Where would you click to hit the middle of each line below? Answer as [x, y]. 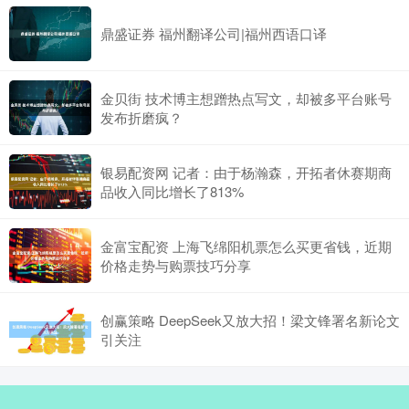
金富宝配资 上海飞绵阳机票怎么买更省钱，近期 [246, 246]
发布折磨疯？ [142, 117]
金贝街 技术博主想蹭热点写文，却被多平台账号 [246, 98]
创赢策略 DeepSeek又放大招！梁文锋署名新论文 [250, 320]
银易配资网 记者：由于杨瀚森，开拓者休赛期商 [246, 172]
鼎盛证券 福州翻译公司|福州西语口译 [214, 34]
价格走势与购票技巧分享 [176, 265]
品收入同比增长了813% [172, 191]
